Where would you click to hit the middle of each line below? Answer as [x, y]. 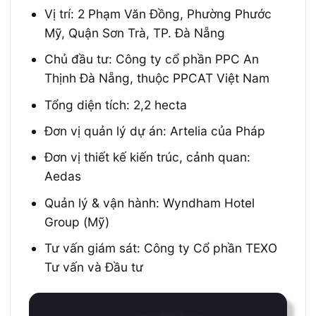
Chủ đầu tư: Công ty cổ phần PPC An [152, 59]
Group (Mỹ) [77, 221]
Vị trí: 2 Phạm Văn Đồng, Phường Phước [158, 13]
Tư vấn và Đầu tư [94, 267]
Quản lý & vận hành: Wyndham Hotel [150, 202]
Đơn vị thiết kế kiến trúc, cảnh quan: [148, 157]
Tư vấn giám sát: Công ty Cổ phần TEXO [161, 248]
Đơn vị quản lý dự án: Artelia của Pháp [155, 131]
